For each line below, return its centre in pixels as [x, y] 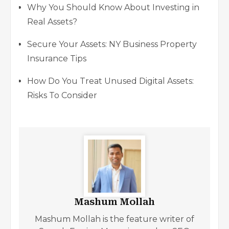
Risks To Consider [62, 95]
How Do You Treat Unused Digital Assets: [110, 81]
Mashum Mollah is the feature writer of [114, 219]
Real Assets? [52, 21]
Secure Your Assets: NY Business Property [112, 44]
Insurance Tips [57, 58]
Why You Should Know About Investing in [113, 7]
